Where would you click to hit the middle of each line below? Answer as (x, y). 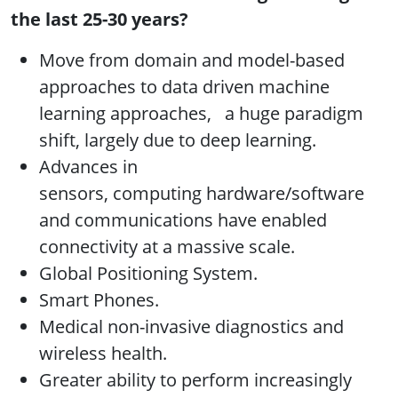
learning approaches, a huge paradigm (201, 114)
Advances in (88, 167)
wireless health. (103, 354)
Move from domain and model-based (192, 60)
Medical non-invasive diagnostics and (191, 327)
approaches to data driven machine (184, 87)
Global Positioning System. (148, 274)
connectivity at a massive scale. (167, 247)
